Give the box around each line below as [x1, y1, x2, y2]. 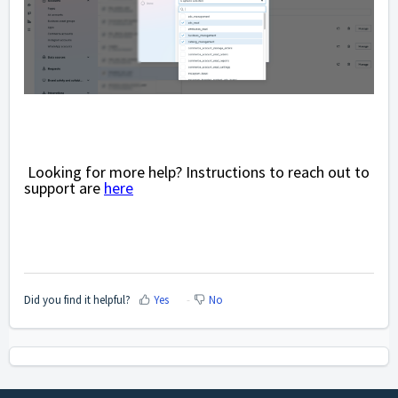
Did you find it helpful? [24, 292, 131, 308]
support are [24, 178, 100, 199]
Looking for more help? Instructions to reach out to [28, 162, 370, 183]
